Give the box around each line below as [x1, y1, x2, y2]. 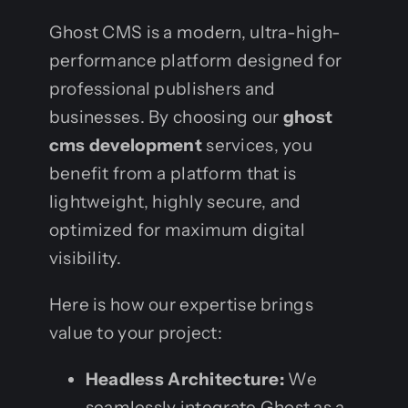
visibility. [48, 247, 121, 269]
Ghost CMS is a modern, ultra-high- [48, 21, 342, 43]
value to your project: [48, 321, 223, 343]
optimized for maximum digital [48, 219, 306, 240]
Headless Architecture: [85, 368, 285, 390]
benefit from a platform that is [48, 162, 297, 184]
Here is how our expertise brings [48, 293, 313, 315]
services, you [202, 134, 313, 156]
